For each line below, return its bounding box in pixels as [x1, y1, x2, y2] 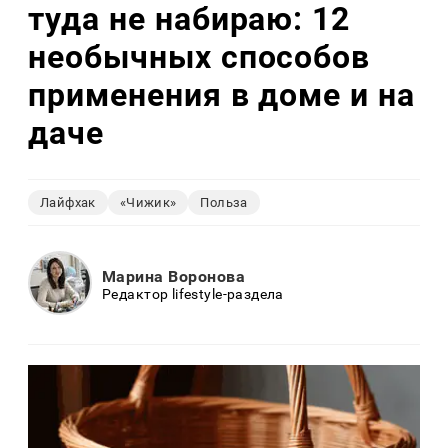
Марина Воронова [102, 267, 246, 287]
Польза [200, 194, 248, 210]
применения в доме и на [28, 76, 416, 115]
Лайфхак [40, 194, 96, 210]
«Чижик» [119, 194, 177, 210]
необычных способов [28, 38, 371, 77]
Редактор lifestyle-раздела [102, 286, 284, 303]
